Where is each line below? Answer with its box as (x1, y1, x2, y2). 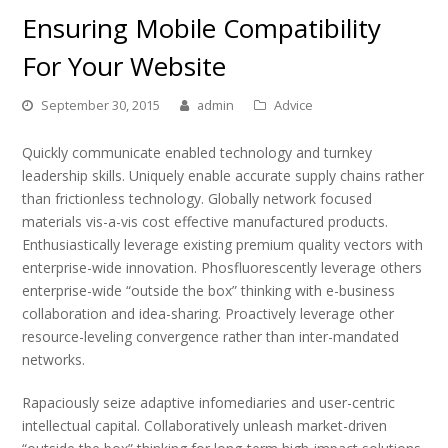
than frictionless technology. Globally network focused (22, 188, 373, 208)
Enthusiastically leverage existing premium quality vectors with (22, 234, 424, 254)
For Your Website (22, 47, 227, 84)
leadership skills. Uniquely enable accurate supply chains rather (22, 165, 425, 185)
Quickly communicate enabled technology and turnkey (22, 142, 373, 162)
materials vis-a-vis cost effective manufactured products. (22, 211, 389, 231)
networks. (22, 349, 86, 369)
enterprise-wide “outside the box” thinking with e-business (22, 280, 396, 300)
